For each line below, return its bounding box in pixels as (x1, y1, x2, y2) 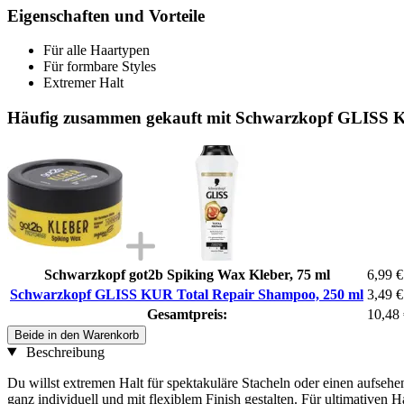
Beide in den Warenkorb (14, 327, 139, 342)
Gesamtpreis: (146, 306, 227, 322)
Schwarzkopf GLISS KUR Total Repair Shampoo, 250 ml (10, 286, 363, 302)
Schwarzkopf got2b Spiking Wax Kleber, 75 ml (43, 266, 330, 282)
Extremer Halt (43, 75, 124, 91)
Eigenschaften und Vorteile (7, 5, 205, 25)
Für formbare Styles (43, 59, 156, 75)
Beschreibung (22, 344, 105, 360)
